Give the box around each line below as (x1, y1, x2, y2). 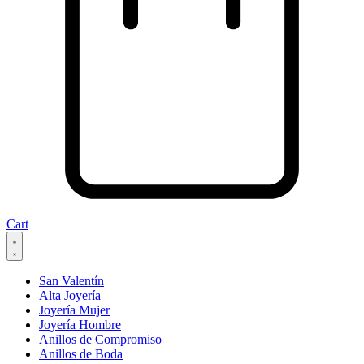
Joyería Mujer (39, 303, 110, 318)
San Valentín (39, 274, 104, 288)
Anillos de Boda (39, 347, 123, 362)
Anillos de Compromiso (39, 332, 162, 347)
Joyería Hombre (39, 318, 121, 332)
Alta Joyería (39, 288, 101, 303)
